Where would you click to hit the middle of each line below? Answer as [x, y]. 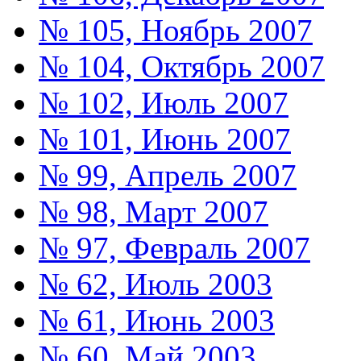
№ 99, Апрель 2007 [168, 175]
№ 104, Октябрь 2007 [182, 66]
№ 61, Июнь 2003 [157, 320]
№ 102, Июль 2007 [164, 102]
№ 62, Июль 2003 [156, 284]
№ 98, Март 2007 [154, 211]
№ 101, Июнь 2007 [165, 139]
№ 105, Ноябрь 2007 [176, 30]
